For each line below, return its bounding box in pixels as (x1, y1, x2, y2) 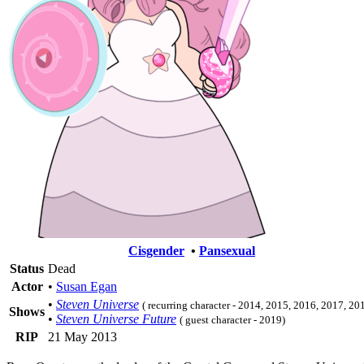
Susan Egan (56, 279, 117, 293)
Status (10, 261, 44, 275)
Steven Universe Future (56, 311, 176, 326)
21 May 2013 (48, 329, 117, 344)
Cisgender (128, 243, 184, 258)
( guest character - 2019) (180, 313, 285, 326)
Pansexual (199, 243, 255, 258)
